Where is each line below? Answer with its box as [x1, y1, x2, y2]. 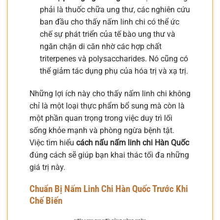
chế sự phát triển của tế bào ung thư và [39, 29, 175, 39]
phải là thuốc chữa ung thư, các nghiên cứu [39, 4, 190, 14]
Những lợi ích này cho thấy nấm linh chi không [29, 88, 191, 98]
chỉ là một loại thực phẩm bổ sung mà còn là [29, 101, 185, 110]
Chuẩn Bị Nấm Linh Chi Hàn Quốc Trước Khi [29, 183, 188, 195]
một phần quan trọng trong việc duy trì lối [29, 113, 172, 123]
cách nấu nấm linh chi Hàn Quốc [76, 137, 189, 147]
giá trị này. [29, 162, 65, 172]
